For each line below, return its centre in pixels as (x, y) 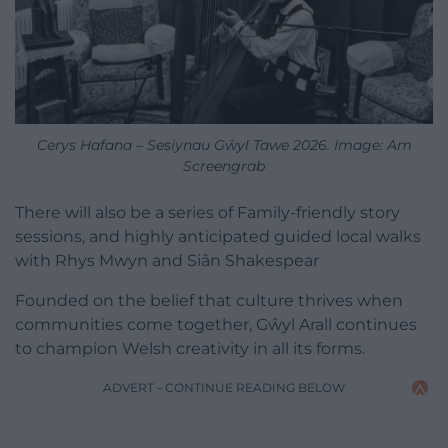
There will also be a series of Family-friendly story (207, 213)
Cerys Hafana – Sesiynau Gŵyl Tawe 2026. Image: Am (224, 145)
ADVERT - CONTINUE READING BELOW (224, 388)
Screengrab (224, 166)
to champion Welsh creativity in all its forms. (190, 349)
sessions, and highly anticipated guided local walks (218, 237)
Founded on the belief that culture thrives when (209, 301)
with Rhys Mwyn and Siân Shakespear (167, 261)
